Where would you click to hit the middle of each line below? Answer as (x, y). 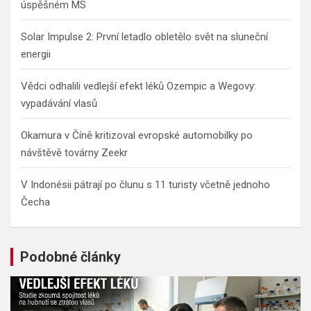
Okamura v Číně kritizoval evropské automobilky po (137, 135)
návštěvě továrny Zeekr (74, 152)
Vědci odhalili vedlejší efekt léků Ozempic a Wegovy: (138, 86)
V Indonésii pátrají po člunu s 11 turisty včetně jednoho (145, 184)
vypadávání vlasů (59, 103)
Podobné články (70, 257)
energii (36, 54)
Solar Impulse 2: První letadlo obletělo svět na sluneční (144, 36)
